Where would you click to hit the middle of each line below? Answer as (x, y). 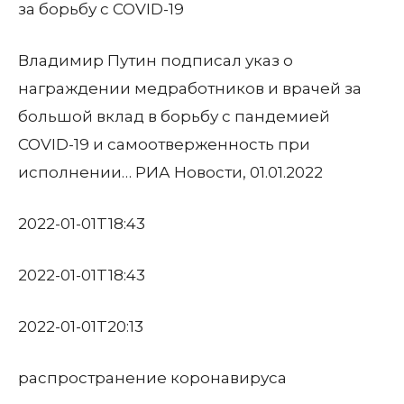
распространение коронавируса (152, 378)
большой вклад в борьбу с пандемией (174, 116)
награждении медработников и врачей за (190, 88)
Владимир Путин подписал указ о (156, 60)
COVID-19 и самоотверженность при (164, 144)
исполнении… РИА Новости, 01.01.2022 (170, 172)
